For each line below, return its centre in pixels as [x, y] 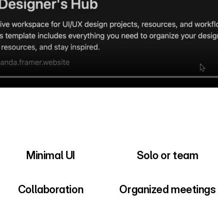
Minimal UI [51, 155]
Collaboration [51, 189]
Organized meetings [167, 189]
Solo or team [167, 155]
